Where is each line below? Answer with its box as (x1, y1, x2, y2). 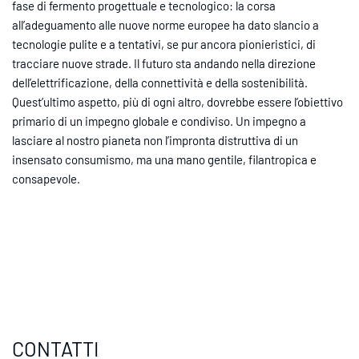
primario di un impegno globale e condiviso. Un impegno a (12, 113, 306, 128)
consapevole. (12, 171, 80, 186)
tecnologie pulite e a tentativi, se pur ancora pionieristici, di (12, 36, 316, 51)
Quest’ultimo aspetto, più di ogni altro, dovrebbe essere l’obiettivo (12, 94, 343, 109)
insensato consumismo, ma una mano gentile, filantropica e (12, 151, 317, 167)
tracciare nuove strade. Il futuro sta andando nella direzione (12, 55, 316, 71)
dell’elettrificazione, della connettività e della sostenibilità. (12, 75, 308, 90)
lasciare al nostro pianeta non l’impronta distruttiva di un (12, 132, 298, 147)
